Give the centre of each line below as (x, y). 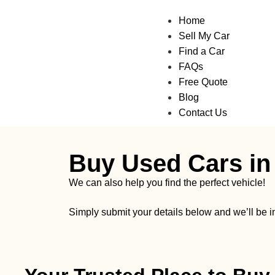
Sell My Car (204, 36)
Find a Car (202, 52)
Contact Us (203, 113)
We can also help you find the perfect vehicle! (167, 183)
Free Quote (203, 82)
